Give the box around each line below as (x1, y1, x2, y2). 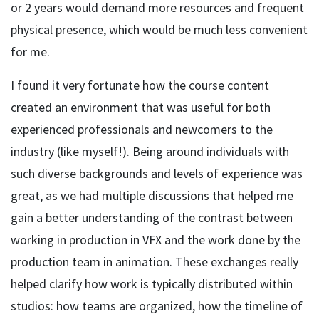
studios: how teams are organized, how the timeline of (11, 298, 303, 314)
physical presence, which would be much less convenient (11, 21, 308, 38)
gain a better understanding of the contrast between (11, 209, 293, 226)
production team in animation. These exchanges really (11, 253, 298, 270)
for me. (11, 43, 50, 60)
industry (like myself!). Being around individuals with (11, 143, 289, 159)
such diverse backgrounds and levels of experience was (11, 165, 303, 182)
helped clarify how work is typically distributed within (11, 276, 293, 292)
